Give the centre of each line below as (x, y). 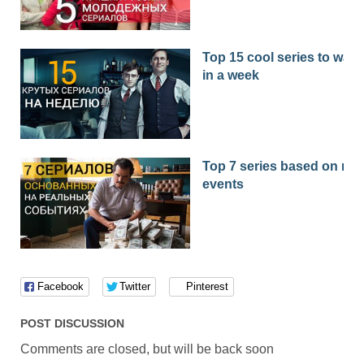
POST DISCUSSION (72, 323)
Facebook (60, 286)
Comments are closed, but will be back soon (147, 349)
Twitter (134, 286)
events (223, 184)
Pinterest (207, 286)
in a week (231, 75)
